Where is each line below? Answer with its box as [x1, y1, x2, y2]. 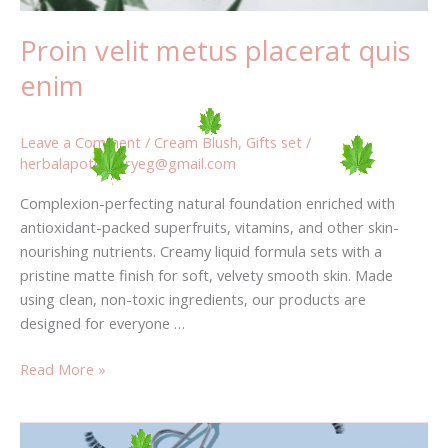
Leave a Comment [20, 131, 141, 152]
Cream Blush [154, 131, 238, 152]
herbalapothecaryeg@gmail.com [20, 152, 236, 173]
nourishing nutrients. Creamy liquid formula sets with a [20, 241, 382, 262]
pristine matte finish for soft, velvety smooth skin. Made [20, 265, 393, 286]
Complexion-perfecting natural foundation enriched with [20, 193, 395, 214]
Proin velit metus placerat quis [20, 31, 411, 69]
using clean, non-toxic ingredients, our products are [20, 289, 366, 310]
